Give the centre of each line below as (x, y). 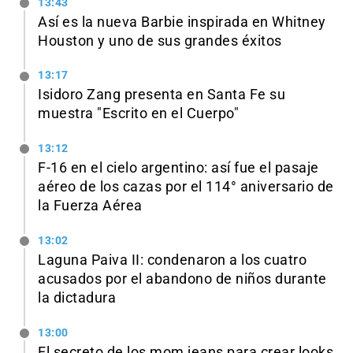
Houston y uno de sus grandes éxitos (160, 41)
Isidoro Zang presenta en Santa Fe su (162, 95)
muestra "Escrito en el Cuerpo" (138, 114)
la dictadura (77, 298)
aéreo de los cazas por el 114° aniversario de (186, 187)
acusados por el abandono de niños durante (182, 279)
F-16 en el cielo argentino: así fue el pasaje (178, 168)
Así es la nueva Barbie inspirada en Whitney (182, 22)
